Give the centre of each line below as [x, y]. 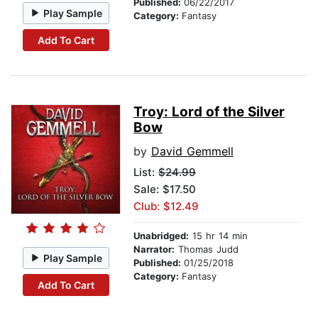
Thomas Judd [207, 250]
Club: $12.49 [166, 207]
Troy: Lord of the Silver [209, 112]
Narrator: [154, 250]
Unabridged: [161, 236]
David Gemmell [192, 152]
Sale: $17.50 [165, 190]
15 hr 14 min [218, 236]
